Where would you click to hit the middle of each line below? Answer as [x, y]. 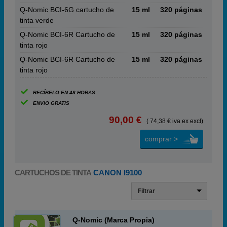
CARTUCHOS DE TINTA [53, 173]
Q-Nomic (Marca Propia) [113, 220]
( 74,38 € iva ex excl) [175, 121]
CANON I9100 [117, 173]
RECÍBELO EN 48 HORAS [64, 92]
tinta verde [37, 20]
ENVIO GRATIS [51, 103]
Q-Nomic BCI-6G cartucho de [67, 10]
